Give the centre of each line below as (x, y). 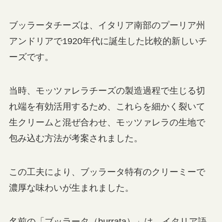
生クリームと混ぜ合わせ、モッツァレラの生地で (107, 123)
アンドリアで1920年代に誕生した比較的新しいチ (108, 41)
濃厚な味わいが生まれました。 (71, 188)
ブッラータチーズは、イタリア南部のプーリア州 (107, 26)
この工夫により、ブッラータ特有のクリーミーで (107, 172)
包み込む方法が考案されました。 (76, 139)
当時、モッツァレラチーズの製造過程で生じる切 (107, 91)
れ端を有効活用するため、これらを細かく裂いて (107, 107)
